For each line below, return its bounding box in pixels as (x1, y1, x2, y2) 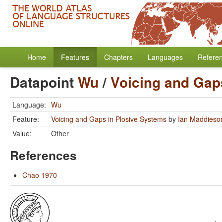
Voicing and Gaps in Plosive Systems (51, 114, 166, 124)
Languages (148, 52, 183, 62)
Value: (12, 128, 32, 138)
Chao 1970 (22, 170, 57, 180)
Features (61, 52, 89, 62)
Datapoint (10, 72, 78, 92)
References (10, 146, 77, 164)
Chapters (104, 52, 133, 62)
